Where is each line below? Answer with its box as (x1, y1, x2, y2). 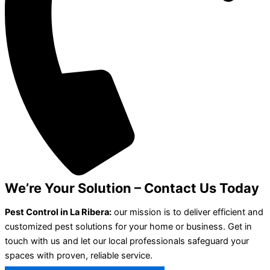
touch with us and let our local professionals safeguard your (5, 236, 249, 247)
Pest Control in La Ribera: (5, 207, 111, 218)
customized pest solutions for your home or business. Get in (5, 221, 252, 233)
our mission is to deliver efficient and (111, 207, 263, 218)
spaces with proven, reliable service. (5, 250, 152, 262)
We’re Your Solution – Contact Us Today (5, 180, 259, 196)
